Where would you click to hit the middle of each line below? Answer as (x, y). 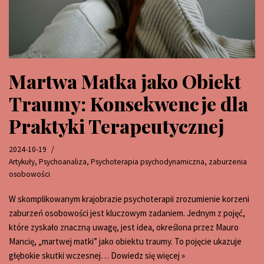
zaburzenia (228, 161)
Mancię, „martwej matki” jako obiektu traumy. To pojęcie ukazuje (125, 241)
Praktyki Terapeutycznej (116, 126)
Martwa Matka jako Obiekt (125, 81)
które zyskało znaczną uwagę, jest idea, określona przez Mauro (124, 227)
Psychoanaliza (63, 161)
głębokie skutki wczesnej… (60, 255)
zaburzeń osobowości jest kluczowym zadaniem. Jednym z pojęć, (127, 213)
